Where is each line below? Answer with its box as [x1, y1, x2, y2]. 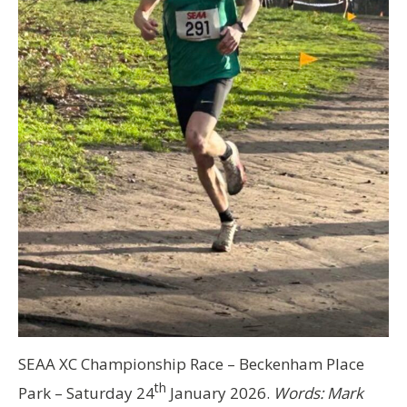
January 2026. [166, 382, 270, 403]
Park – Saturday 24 [18, 382, 154, 403]
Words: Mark [273, 382, 363, 403]
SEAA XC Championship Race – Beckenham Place [18, 353, 364, 375]
